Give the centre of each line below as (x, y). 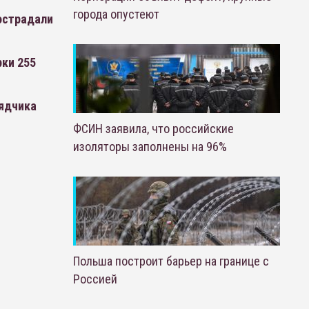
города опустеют (116, 14)
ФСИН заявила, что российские (153, 129)
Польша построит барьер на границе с (171, 261)
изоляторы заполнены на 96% (150, 147)
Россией (95, 279)
